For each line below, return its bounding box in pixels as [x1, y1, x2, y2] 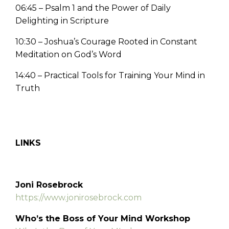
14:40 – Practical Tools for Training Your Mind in [15, 71, 205, 81]
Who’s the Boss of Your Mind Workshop [15, 214, 190, 224]
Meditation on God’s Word [15, 50, 122, 60]
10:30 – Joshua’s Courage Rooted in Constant [15, 37, 197, 47]
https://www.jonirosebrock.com [15, 193, 142, 203]
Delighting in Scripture [15, 16, 109, 26]
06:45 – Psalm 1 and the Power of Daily [15, 3, 171, 13]
